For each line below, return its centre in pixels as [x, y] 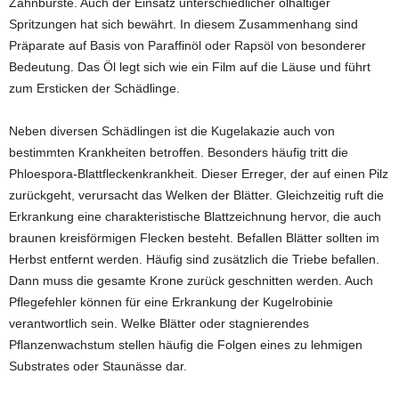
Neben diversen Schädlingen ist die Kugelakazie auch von [172, 131]
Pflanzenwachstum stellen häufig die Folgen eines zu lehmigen [186, 345]
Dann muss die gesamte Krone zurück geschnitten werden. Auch [191, 281]
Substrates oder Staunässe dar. [98, 366]
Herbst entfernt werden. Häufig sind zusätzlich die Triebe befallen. [194, 259]
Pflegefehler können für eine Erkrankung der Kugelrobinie [171, 302]
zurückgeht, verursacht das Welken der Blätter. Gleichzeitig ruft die [196, 195]
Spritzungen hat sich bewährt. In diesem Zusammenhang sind [183, 24]
